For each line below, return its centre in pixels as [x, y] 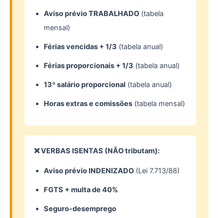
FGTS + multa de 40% [81, 190]
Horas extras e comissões [88, 104]
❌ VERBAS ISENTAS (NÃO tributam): [97, 151]
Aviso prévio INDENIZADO [89, 171]
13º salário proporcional [85, 85]
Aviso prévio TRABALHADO [91, 14]
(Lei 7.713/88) [157, 171]
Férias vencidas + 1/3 [80, 47]
